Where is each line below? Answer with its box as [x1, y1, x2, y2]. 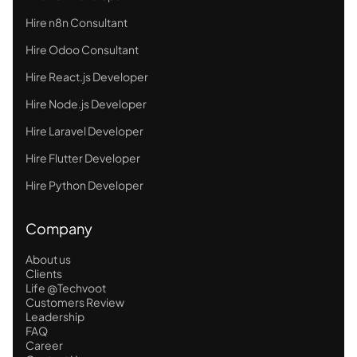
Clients [25, 265, 62, 280]
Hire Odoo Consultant [25, 41, 139, 57]
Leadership [25, 308, 84, 324]
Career [25, 337, 63, 352]
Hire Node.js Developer [25, 96, 147, 111]
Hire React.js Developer [25, 69, 148, 84]
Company [25, 218, 92, 237]
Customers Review [25, 294, 124, 309]
